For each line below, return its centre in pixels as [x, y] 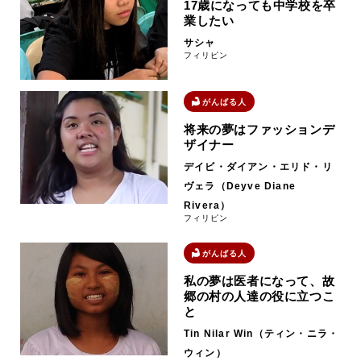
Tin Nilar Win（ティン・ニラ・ [261, 334]
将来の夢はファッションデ [259, 129]
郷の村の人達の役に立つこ [259, 296]
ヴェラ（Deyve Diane [239, 186]
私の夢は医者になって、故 [259, 281]
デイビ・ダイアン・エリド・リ [258, 167]
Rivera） [207, 205]
